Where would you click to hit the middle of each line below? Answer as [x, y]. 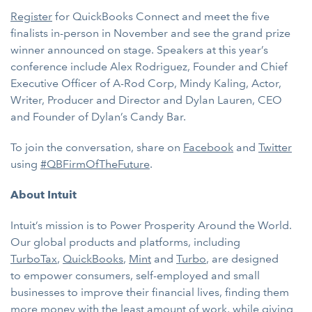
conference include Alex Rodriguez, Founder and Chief [149, 67]
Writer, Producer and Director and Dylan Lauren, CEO [146, 100]
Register [31, 16]
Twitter [275, 147]
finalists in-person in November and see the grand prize [150, 33]
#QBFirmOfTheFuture [95, 164]
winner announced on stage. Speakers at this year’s [139, 50]
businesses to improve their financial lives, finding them [150, 292]
